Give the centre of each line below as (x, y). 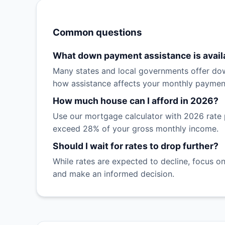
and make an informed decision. (114, 174)
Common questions (97, 32)
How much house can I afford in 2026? (136, 101)
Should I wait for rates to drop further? (136, 146)
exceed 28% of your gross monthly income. (136, 129)
